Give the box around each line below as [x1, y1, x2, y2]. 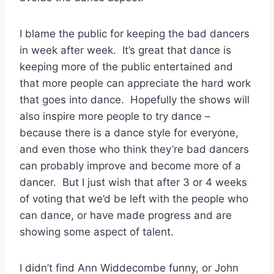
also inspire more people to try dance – [20, 109, 210, 122]
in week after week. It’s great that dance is [20, 43, 231, 56]
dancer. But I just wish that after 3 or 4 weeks [20, 176, 247, 188]
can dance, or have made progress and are [20, 209, 232, 221]
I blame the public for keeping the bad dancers [20, 27, 250, 40]
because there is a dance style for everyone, [20, 126, 239, 139]
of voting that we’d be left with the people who [20, 192, 248, 205]
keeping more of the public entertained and [20, 60, 233, 73]
